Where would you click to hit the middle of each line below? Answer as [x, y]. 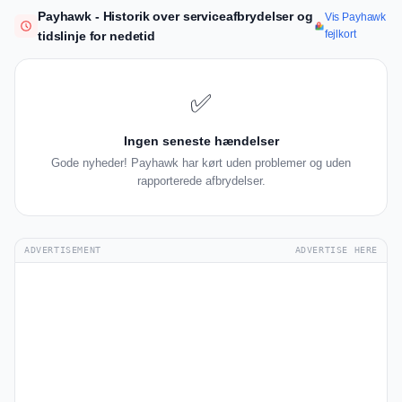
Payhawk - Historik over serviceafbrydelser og [175, 17]
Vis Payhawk [355, 17]
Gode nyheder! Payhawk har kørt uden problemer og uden [201, 163]
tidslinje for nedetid [97, 36]
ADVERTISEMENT [63, 250]
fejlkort [340, 35]
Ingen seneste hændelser [201, 141]
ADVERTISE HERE [336, 250]
